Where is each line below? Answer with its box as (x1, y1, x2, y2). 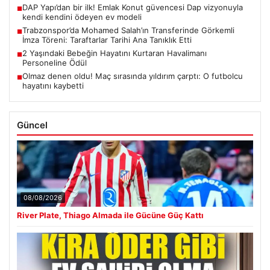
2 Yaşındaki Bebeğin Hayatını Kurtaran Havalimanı (22, 48, 207, 58)
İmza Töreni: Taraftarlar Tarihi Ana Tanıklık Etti (22, 35, 192, 45)
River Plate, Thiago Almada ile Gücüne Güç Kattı (17, 210, 204, 221)
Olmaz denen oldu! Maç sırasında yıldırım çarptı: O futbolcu (22, 71, 243, 81)
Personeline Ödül (22, 58, 87, 68)
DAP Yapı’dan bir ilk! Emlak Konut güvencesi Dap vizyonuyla (22, 2, 243, 13)
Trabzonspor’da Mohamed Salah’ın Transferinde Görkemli (22, 25, 234, 36)
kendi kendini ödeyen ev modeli (22, 12, 142, 22)
